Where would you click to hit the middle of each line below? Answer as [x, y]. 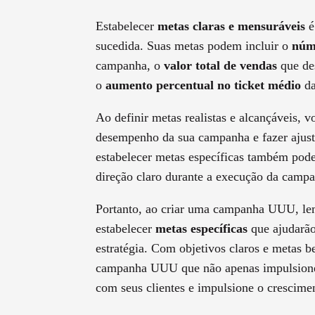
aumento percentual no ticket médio [203, 85]
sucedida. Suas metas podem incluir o [194, 46]
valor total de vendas [220, 66]
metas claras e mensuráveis [231, 26]
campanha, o [130, 66]
